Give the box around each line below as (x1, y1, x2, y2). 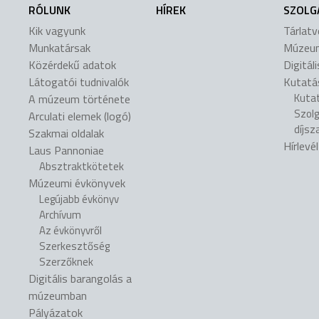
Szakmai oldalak (28, 125, 104, 142)
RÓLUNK (28, 1, 70, 19)
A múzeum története (28, 90, 130, 108)
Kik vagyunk (28, 22, 85, 40)
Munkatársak (28, 39, 90, 57)
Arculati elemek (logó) (28, 108, 131, 125)
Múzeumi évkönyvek (28, 174, 125, 192)
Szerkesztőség (39, 238, 110, 255)
